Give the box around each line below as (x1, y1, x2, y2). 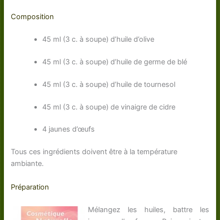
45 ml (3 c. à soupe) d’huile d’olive (42, 34, 155, 44)
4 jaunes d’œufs (42, 125, 95, 134)
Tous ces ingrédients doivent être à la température (11, 147, 178, 157)
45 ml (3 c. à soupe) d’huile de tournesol (42, 80, 176, 89)
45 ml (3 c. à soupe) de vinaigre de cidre (42, 102, 176, 111)
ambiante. (11, 159, 44, 168)
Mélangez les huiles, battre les (88, 205, 209, 214)
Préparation (11, 182, 50, 192)
